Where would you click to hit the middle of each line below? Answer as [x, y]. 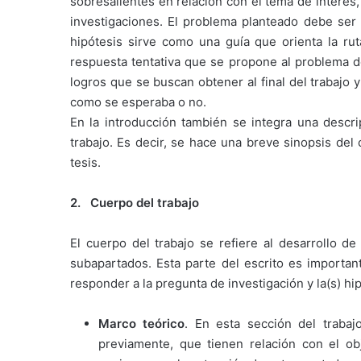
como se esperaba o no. [138, 102]
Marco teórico [142, 324]
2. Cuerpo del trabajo [135, 203]
